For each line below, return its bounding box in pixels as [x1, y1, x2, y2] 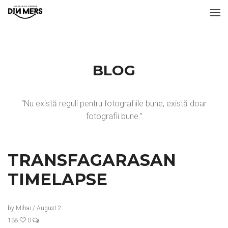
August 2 [37, 205, 62, 212]
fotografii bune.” [85, 111, 142, 121]
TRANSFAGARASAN [8, 150, 176, 170]
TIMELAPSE [8, 169, 107, 189]
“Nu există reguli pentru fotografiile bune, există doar [21, 99, 207, 108]
